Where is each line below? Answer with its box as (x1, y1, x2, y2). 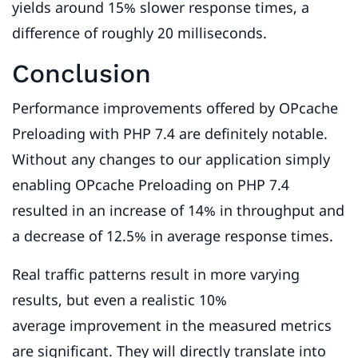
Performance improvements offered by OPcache (12, 98, 338, 118)
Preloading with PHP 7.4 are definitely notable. (12, 124, 328, 144)
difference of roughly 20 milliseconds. (12, 23, 267, 43)
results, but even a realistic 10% (12, 290, 227, 310)
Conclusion (12, 58, 151, 89)
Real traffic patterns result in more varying (12, 265, 300, 284)
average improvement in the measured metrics (12, 316, 332, 336)
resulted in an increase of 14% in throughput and (12, 201, 344, 221)
